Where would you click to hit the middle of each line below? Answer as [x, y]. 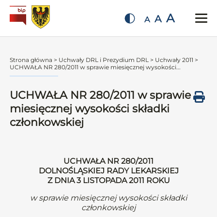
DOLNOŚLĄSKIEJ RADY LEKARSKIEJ [108, 171]
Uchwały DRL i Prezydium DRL [104, 60]
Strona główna [31, 60]
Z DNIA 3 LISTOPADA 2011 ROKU [108, 180]
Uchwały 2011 [174, 60]
